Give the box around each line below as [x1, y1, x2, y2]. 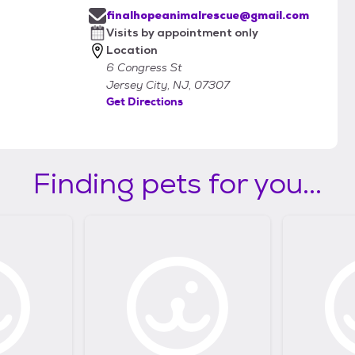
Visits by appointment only [106, 25, 258, 40]
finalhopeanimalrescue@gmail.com [106, 8, 309, 22]
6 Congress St [106, 60, 182, 74]
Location [106, 43, 158, 57]
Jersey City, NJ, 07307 [106, 78, 230, 92]
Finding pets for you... [33, 164, 322, 202]
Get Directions [106, 94, 183, 109]
